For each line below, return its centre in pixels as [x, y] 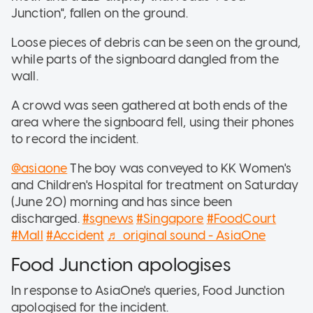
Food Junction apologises [122, 264]
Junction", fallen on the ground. [100, 13]
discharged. [47, 218]
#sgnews [108, 218]
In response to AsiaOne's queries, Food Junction [148, 291]
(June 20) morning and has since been [122, 202]
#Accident [75, 235]
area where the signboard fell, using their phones [153, 122]
